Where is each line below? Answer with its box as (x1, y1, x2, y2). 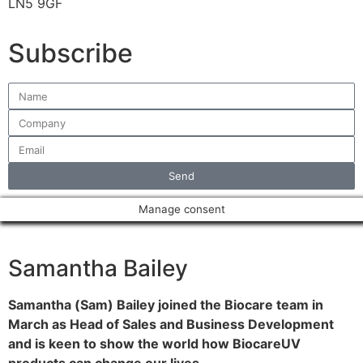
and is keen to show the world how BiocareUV (8, 335, 301, 352)
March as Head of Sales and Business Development (8, 316, 334, 333)
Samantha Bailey (8, 254, 188, 283)
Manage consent (138, 203, 225, 216)
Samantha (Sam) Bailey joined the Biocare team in (8, 297, 323, 314)
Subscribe (8, 37, 133, 70)
